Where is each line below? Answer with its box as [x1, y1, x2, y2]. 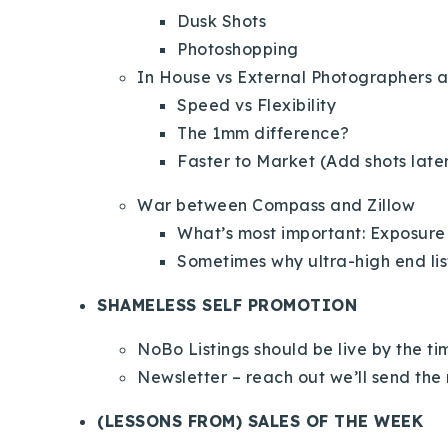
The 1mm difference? [177, 122, 350, 143]
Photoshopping [177, 38, 299, 59]
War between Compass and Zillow [137, 194, 415, 215]
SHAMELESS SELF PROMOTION [97, 294, 357, 315]
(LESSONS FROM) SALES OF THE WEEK [97, 410, 423, 431]
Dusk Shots [177, 10, 266, 31]
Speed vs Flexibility [177, 94, 336, 115]
